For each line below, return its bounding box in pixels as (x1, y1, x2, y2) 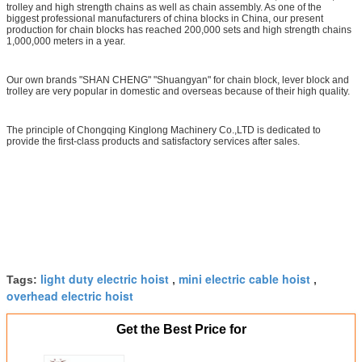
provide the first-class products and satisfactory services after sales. (6, 135, 300, 147)
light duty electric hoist (40, 270, 169, 287)
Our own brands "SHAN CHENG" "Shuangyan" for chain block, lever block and (6, 74, 349, 86)
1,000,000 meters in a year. (6, 35, 125, 47)
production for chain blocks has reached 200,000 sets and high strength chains (6, 23, 351, 36)
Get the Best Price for (116, 322, 246, 336)
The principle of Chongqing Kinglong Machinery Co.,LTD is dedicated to (6, 124, 321, 136)
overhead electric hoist (6, 287, 133, 304)
